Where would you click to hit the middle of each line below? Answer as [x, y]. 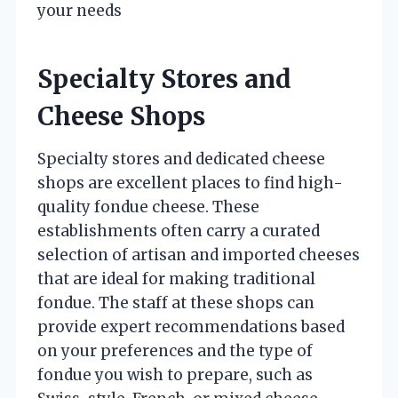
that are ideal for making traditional [176, 279]
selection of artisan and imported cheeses [199, 255]
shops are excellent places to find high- [190, 183]
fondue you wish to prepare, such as [175, 374]
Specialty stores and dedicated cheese [181, 159]
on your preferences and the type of [175, 350]
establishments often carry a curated [179, 231]
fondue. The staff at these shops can [176, 302]
